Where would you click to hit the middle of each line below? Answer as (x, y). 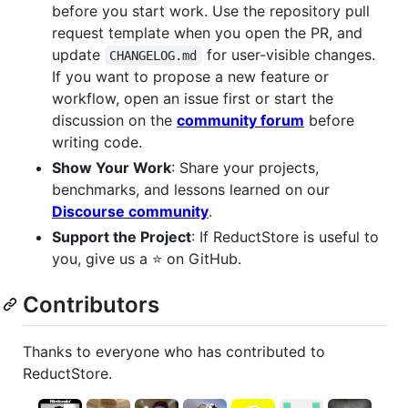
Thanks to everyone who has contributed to (174, 352)
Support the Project (122, 236)
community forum (240, 120)
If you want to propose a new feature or (190, 76)
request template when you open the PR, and (207, 32)
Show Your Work (112, 167)
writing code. (97, 142)
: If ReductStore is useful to (285, 236)
